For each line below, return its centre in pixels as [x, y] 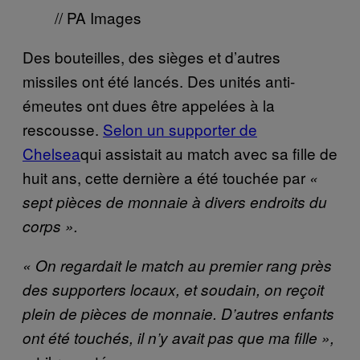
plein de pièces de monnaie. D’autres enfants [178, 313]
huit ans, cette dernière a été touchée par [166, 177]
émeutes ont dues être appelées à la [149, 104]
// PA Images [98, 17]
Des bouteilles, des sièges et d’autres [151, 56]
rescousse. [63, 129]
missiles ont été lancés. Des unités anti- [159, 80]
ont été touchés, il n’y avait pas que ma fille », [178, 337]
